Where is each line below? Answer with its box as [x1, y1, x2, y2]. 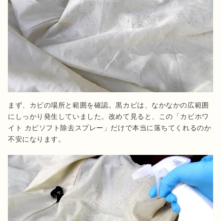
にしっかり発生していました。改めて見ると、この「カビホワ [8, 112, 209, 120]
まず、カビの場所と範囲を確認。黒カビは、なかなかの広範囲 [8, 101, 209, 109]
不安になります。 [8, 135, 66, 143]
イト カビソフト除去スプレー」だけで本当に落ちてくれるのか [8, 123, 212, 132]
